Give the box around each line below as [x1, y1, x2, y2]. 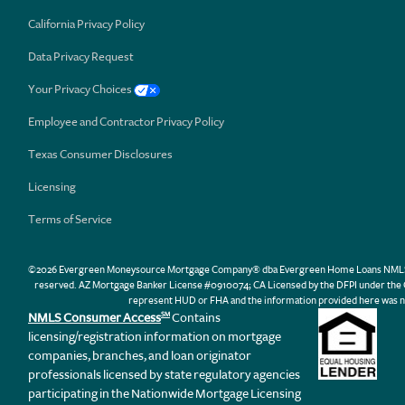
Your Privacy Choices [28, 81, 134, 98]
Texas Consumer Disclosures [28, 146, 173, 163]
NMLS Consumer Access [28, 308, 161, 325]
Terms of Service [28, 212, 112, 228]
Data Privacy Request [28, 49, 134, 65]
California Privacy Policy [28, 16, 145, 33]
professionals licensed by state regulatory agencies [28, 365, 300, 382]
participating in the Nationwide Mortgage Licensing [28, 384, 301, 401]
